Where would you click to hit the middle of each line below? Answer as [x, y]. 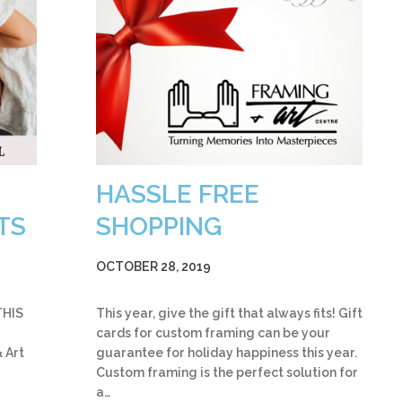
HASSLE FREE [178, 194]
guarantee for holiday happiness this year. [227, 352]
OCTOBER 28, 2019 [153, 266]
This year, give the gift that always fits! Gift [229, 313]
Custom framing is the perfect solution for [227, 372]
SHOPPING [159, 226]
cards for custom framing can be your [213, 332]
